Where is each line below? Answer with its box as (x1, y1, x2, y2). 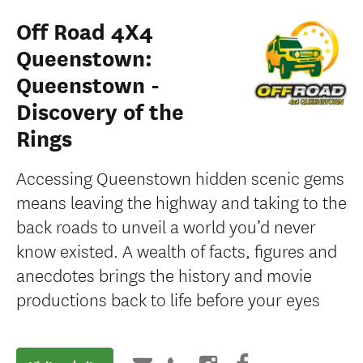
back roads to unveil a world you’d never (16, 213, 316, 238)
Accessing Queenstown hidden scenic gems (16, 164, 344, 190)
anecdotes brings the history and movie (16, 262, 312, 287)
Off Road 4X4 (16, 19, 153, 46)
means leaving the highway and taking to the (16, 189, 347, 214)
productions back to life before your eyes (16, 286, 320, 311)
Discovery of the (16, 99, 184, 126)
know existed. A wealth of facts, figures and (16, 237, 337, 263)
